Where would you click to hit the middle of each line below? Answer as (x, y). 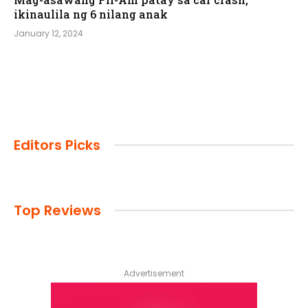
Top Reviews (57, 210)
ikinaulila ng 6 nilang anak (91, 14)
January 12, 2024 (48, 33)
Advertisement (154, 273)
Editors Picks (57, 145)
